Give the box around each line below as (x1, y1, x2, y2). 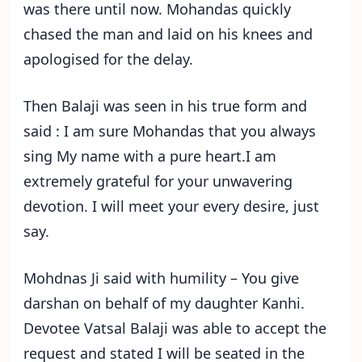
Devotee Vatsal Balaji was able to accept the (23, 318, 326, 339)
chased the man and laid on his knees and (23, 24, 313, 44)
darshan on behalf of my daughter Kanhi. (23, 293, 305, 314)
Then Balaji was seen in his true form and (23, 96, 307, 116)
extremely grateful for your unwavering (23, 171, 293, 192)
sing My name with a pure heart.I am (23, 146, 276, 166)
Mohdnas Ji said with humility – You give (23, 268, 299, 288)
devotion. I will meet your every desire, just (23, 196, 319, 217)
